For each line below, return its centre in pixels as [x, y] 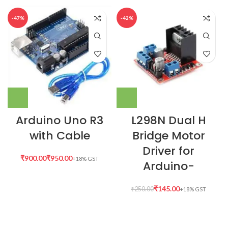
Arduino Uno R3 [60, 121]
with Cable [60, 136]
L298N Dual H [168, 121]
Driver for [168, 151]
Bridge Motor [168, 136]
